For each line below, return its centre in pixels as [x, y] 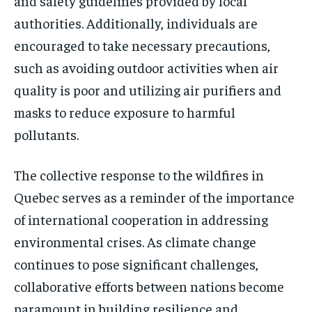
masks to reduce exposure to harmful [125, 112]
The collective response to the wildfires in [139, 175]
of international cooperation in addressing [141, 219]
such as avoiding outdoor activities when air [146, 68]
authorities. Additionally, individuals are [136, 23]
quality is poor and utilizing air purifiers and [148, 90]
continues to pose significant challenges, [136, 264]
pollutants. [46, 134]
